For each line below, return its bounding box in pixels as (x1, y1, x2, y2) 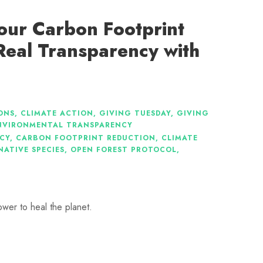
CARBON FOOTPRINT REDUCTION (16, 133, 156, 144)
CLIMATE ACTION (21, 108, 93, 119)
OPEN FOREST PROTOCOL (70, 144, 177, 156)
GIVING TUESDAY (99, 108, 171, 119)
